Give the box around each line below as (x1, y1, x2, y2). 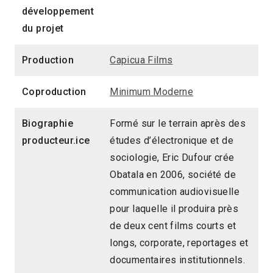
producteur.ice (22, 135, 90, 147)
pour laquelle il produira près (110, 203, 239, 215)
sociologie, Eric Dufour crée (110, 152, 235, 164)
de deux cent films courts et (110, 220, 236, 232)
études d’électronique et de (110, 135, 234, 147)
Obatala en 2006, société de (110, 169, 236, 181)
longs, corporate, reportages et (110, 237, 249, 249)
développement (22, 5, 94, 18)
